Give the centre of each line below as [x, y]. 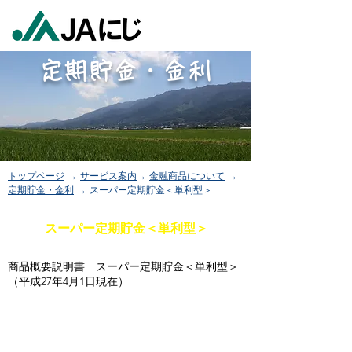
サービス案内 [108, 175]
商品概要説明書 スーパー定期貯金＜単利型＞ [123, 266]
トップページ [36, 175]
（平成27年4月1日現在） [68, 281]
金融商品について [187, 175]
